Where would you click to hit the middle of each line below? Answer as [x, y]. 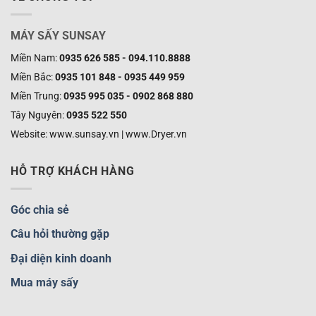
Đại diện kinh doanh [61, 258]
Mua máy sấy [44, 283]
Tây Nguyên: [38, 115]
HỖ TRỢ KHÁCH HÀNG [73, 171]
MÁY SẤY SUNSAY [58, 35]
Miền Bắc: [33, 77]
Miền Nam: [35, 57]
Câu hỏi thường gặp [60, 234]
